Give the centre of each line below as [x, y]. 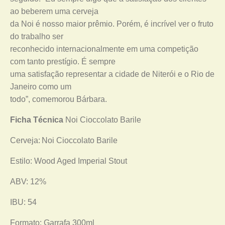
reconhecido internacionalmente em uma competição [104, 49]
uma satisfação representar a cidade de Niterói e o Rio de [112, 74]
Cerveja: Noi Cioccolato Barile [64, 140]
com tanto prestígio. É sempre [63, 62]
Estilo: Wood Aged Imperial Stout [69, 161]
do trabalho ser [37, 36]
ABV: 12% [28, 182]
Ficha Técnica [37, 120]
